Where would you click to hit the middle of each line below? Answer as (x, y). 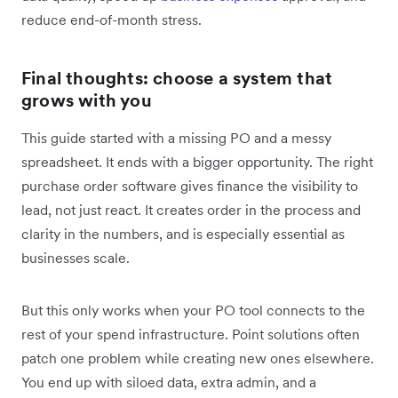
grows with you (87, 101)
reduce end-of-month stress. (111, 20)
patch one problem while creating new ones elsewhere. (198, 358)
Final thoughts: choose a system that (177, 79)
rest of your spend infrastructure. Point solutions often (191, 334)
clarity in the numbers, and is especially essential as (183, 234)
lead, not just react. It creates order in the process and (191, 210)
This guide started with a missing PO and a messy (176, 138)
